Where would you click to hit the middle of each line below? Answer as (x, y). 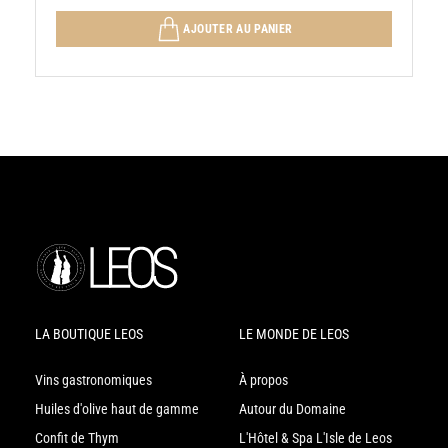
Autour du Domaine (292, 410)
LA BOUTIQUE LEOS (89, 335)
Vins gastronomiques (93, 381)
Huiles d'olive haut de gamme (117, 410)
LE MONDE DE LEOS (294, 335)
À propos (263, 381)
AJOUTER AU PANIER (238, 28)
